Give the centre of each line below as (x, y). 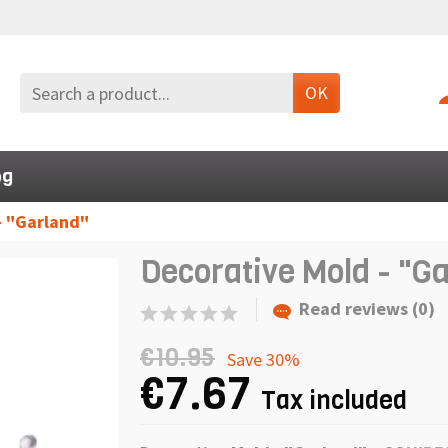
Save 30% (263, 359)
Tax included (334, 400)
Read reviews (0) (367, 308)
